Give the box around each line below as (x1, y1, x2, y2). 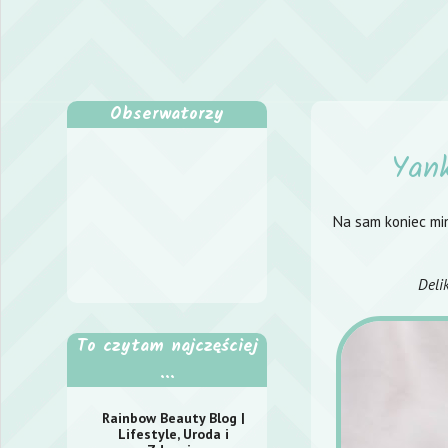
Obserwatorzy (110, 101, 224, 128)
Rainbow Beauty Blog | (101, 408, 245, 427)
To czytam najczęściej (76, 333, 258, 360)
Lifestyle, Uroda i (117, 424, 229, 443)
